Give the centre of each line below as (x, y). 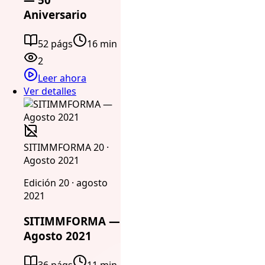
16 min (102, 44)
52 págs (55, 44)
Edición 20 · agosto (66, 183)
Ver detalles (50, 91)
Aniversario (55, 15)
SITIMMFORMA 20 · (66, 148)
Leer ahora (62, 78)
